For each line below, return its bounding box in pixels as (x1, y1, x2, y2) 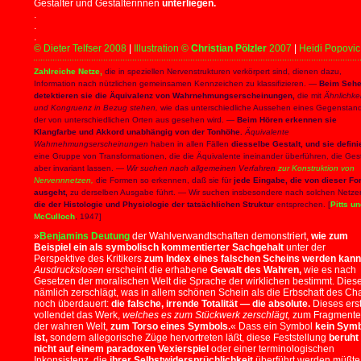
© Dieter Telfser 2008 (34, 43, 127, 54)
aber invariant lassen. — (34, 164, 127, 172)
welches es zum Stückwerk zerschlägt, (122, 309, 290, 321)
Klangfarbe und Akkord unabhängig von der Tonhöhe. (34, 127, 243, 136)
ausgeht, (34, 188, 68, 197)
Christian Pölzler (191, 43, 267, 54)
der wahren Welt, (34, 321, 110, 332)
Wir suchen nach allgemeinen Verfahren (127, 164, 278, 172)
